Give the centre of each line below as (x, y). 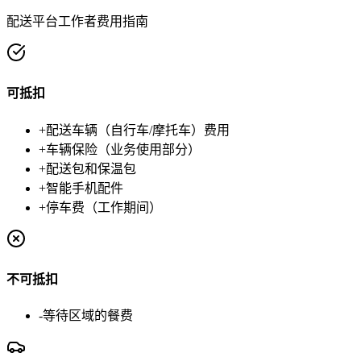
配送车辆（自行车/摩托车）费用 (138, 130)
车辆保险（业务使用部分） (123, 149)
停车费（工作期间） (104, 207)
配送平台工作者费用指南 (77, 22)
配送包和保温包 (91, 168)
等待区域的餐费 (88, 316)
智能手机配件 (85, 188)
